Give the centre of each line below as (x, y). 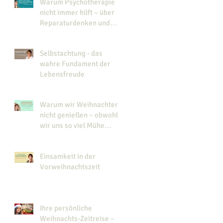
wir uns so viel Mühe (72, 125)
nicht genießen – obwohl (79, 115)
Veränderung (61, 33)
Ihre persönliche (66, 208)
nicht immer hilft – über (77, 12)
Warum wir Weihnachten (79, 104)
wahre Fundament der (75, 63)
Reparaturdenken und (75, 23)
